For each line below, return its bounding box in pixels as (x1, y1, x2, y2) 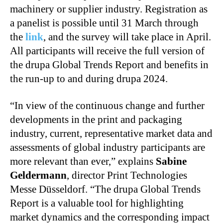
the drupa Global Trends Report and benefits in (10, 58, 209, 71)
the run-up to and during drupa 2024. (10, 72, 168, 85)
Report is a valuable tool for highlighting (10, 197, 184, 209)
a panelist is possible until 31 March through (10, 16, 199, 29)
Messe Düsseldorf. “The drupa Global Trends (10, 183, 201, 195)
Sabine (156, 155, 187, 167)
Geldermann (10, 169, 67, 181)
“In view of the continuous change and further (10, 99, 205, 111)
